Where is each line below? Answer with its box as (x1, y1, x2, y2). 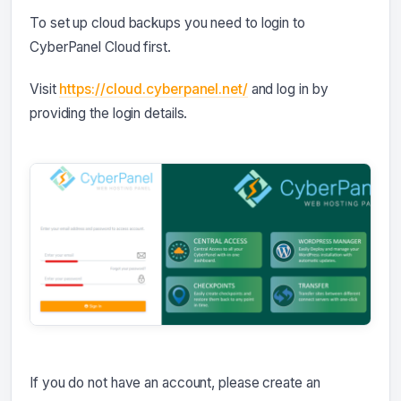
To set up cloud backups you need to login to (30, 14, 305, 32)
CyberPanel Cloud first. (30, 38, 171, 56)
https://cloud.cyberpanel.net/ (59, 81, 248, 98)
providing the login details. (30, 105, 188, 123)
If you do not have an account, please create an (30, 373, 320, 391)
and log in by (247, 81, 328, 98)
